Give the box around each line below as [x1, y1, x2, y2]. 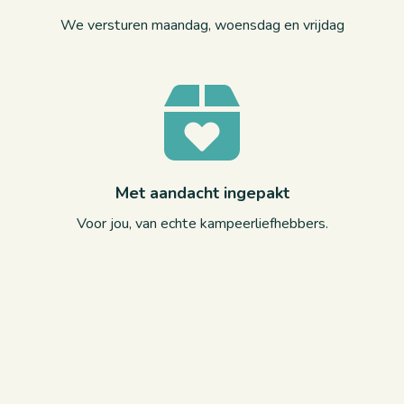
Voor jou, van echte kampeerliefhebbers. [76, 214, 328, 234]
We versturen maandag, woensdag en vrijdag [60, 15, 344, 35]
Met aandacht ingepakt [115, 182, 289, 204]
